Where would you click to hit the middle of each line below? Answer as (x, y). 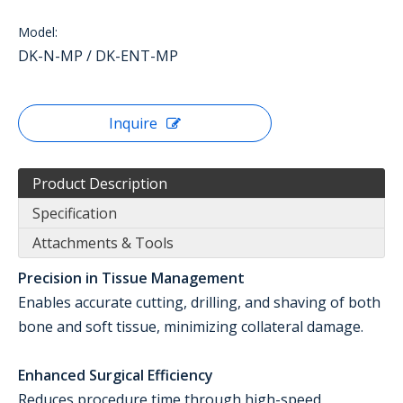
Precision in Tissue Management (135, 278)
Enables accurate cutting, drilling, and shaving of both (199, 302)
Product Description (100, 184)
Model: (38, 32)
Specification (75, 213)
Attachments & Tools (103, 243)
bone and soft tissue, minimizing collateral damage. (194, 327)
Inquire (133, 123)
